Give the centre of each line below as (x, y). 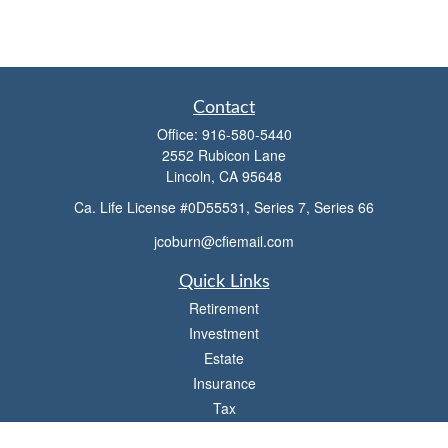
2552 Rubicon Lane (224, 155)
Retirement (224, 307)
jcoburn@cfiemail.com (224, 240)
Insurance (224, 382)
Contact (224, 108)
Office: (179, 134)
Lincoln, (190, 176)
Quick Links (224, 281)
